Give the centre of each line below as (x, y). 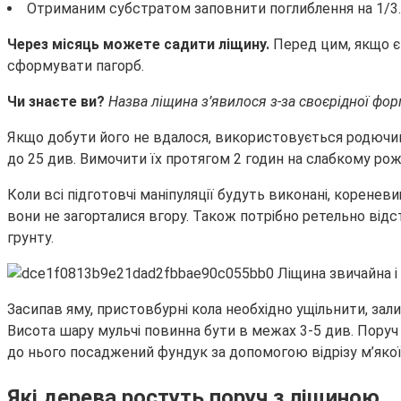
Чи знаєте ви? (58, 101)
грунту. (30, 237)
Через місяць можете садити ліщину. (140, 44)
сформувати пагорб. (76, 65)
